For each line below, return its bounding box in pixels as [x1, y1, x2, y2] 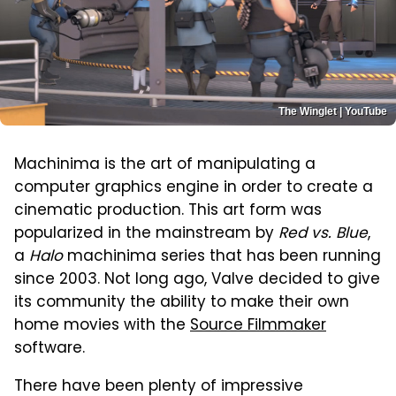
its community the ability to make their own [14, 291, 349, 316]
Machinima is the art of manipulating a [14, 153, 316, 179]
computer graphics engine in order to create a [14, 176, 373, 202]
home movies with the [14, 314, 190, 339]
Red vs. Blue [278, 222, 368, 247]
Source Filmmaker [190, 314, 326, 339]
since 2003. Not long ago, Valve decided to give [14, 268, 380, 293]
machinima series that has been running [63, 245, 381, 270]
